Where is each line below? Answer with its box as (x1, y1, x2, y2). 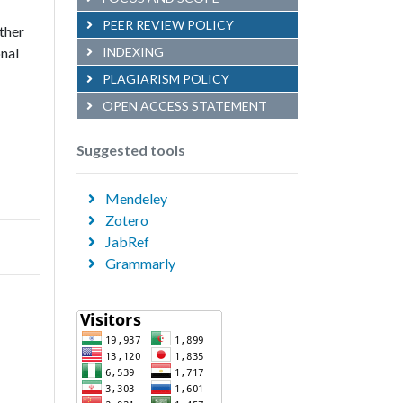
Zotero (103, 211, 148, 228)
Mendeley (103, 190, 167, 207)
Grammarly (103, 255, 175, 272)
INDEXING (100, 44, 164, 59)
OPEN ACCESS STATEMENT (100, 98, 267, 113)
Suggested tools (76, 141, 185, 158)
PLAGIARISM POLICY (100, 71, 229, 86)
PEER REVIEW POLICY (100, 17, 234, 32)
